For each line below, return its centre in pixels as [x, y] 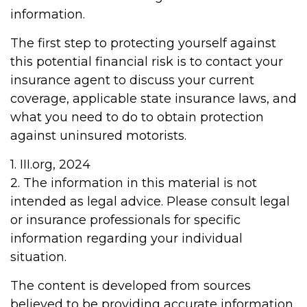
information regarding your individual [126, 238]
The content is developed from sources [131, 286]
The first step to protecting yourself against [143, 43]
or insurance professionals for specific [125, 220]
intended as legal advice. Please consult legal [150, 201]
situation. [38, 257]
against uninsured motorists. [98, 136]
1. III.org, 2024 [50, 164]
